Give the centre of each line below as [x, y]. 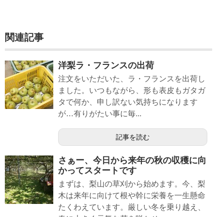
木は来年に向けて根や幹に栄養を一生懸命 [132, 195]
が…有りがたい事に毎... [100, 113]
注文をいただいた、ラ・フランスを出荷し [132, 78]
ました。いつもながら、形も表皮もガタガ [132, 90]
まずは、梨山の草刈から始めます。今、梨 [132, 184]
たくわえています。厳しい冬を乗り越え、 [132, 207]
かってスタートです [97, 170]
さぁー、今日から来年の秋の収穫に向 [132, 160]
